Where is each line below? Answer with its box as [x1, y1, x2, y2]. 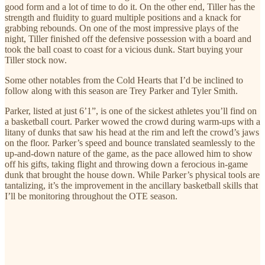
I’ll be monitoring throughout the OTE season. [5, 190, 177, 201]
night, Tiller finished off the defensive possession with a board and [5, 33, 251, 44]
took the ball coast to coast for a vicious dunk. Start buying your [5, 44, 243, 54]
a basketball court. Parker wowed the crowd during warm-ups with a [5, 116, 260, 127]
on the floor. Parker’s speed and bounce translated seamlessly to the [5, 137, 255, 148]
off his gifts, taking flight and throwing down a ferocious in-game [5, 159, 248, 169]
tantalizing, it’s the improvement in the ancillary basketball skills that [5, 180, 258, 190]
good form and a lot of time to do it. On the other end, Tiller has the [5, 1, 255, 12]
